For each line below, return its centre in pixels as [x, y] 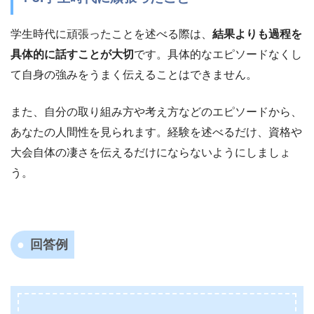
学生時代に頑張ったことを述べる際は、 [111, 34]
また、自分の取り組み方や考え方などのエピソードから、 [156, 112]
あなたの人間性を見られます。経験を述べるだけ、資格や [156, 132]
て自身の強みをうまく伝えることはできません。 [134, 75]
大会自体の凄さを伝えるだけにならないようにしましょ [151, 153]
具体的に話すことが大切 [72, 55]
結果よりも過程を [257, 34]
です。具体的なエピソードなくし [218, 55]
